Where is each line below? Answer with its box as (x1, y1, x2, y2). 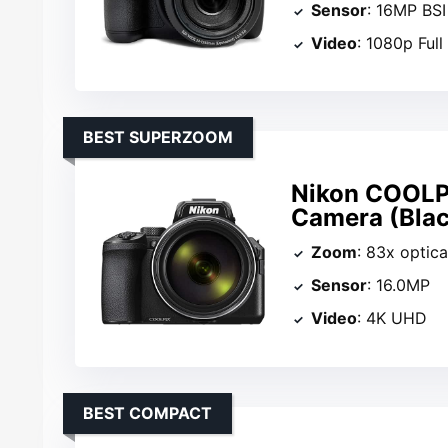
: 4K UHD (357, 307, 428, 328)
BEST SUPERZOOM (83, 127, 234, 148)
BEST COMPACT (83, 402, 213, 423)
